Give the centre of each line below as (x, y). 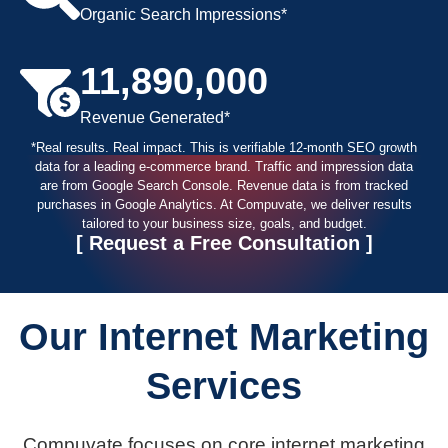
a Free (202, 242)
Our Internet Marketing (224, 336)
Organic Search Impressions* (183, 14)
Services (224, 385)
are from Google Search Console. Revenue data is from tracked (224, 185)
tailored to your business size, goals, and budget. (224, 223)
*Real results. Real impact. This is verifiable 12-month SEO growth (224, 147)
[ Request (124, 242)
